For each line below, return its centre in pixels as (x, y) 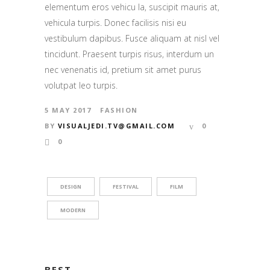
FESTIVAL (126, 186)
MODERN (73, 210)
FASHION (119, 110)
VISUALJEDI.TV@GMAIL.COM (116, 125)
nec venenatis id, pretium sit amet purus (123, 69)
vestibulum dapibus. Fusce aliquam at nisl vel (132, 38)
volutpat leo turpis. (81, 85)
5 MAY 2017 (68, 110)
